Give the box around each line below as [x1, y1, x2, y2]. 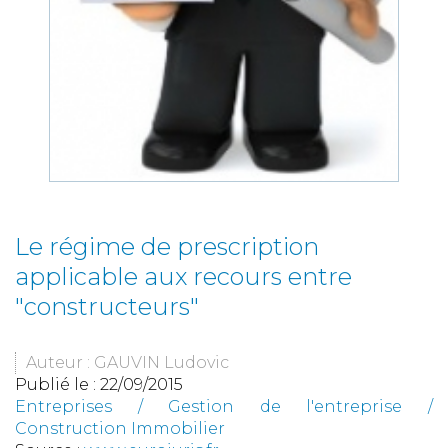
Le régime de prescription [15, 232, 319, 262]
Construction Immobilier [15, 419, 225, 439]
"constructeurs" [15, 292, 199, 322]
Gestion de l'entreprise [168, 397, 403, 417]
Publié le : [15, 375, 100, 395]
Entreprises [15, 397, 112, 417]
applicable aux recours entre [15, 262, 352, 292]
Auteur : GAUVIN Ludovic [26, 353, 229, 373]
